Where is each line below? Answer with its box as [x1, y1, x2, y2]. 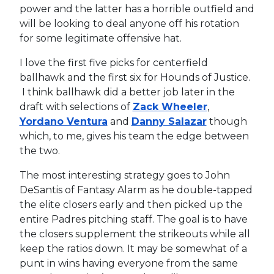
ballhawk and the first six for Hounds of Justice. [19, 71, 250, 83]
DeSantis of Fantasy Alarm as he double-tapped [19, 183, 253, 196]
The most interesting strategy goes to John [19, 169, 230, 181]
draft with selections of [19, 100, 133, 113]
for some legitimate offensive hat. [19, 32, 182, 44]
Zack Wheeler [132, 100, 207, 113]
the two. [19, 144, 60, 157]
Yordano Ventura [19, 115, 108, 127]
